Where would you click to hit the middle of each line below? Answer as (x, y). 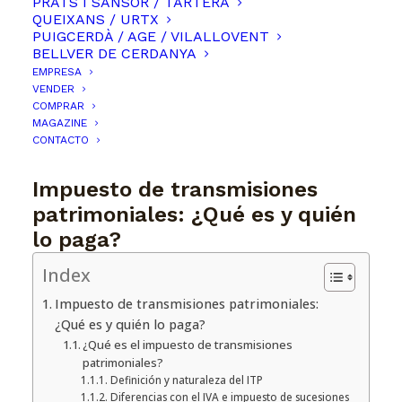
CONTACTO (61, 140)
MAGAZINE (60, 123)
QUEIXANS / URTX (96, 19)
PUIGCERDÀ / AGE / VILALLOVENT (151, 36)
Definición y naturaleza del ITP (186, 380)
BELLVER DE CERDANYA (114, 53)
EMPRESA (57, 72)
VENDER (53, 89)
